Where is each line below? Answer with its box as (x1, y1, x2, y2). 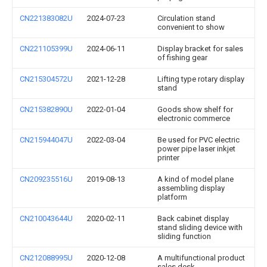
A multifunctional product (157, 253, 245, 262)
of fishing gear (157, 53, 207, 62)
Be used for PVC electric (157, 135, 240, 144)
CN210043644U (20, 214, 73, 223)
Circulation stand (157, 14, 215, 23)
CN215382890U (20, 105, 73, 114)
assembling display (157, 184, 225, 193)
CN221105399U (20, 44, 73, 53)
